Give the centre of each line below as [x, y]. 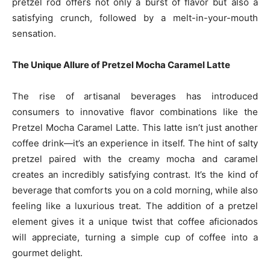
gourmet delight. [47, 253]
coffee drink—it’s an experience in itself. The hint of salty [135, 143]
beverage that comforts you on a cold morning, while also [135, 190]
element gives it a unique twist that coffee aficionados [135, 221]
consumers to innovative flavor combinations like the [135, 112]
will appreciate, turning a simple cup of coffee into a [135, 237]
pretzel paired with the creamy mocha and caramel [135, 159]
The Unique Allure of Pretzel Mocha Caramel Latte [121, 65]
